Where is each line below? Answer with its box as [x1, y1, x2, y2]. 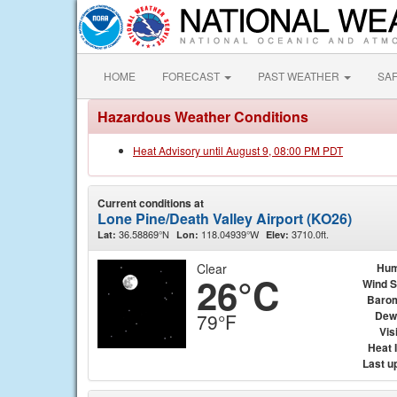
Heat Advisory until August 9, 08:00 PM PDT [133, 143, 343, 158]
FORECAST [162, 68, 222, 83]
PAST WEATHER [258, 68, 342, 83]
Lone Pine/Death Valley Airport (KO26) [97, 208, 352, 229]
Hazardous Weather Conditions [97, 106, 308, 127]
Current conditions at [97, 195, 204, 211]
